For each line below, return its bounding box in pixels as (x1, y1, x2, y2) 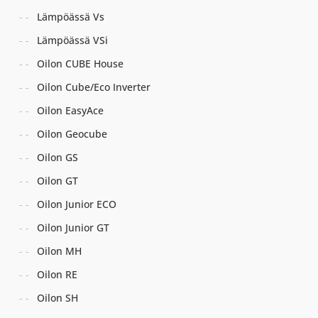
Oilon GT (37, 173, 79, 187)
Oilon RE (37, 267, 78, 281)
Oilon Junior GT (37, 220, 110, 234)
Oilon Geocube (37, 126, 108, 141)
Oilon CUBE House (37, 56, 124, 70)
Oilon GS (37, 150, 79, 164)
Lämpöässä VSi (37, 33, 109, 47)
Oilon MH (37, 243, 82, 258)
